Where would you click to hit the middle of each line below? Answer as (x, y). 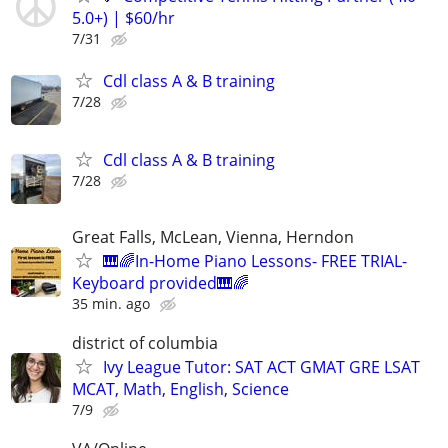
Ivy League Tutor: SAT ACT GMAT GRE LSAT (261, 367)
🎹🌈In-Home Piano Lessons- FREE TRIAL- (255, 261)
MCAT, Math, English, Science (180, 389)
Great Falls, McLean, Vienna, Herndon (213, 237)
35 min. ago (111, 303)
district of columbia (145, 343)
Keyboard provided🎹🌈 (160, 283)
